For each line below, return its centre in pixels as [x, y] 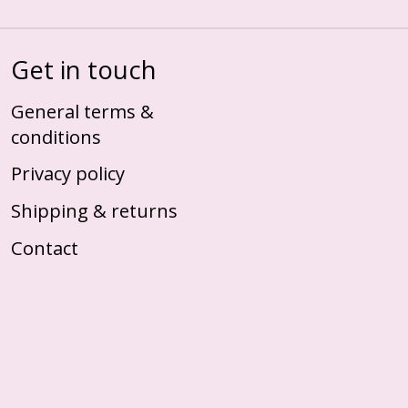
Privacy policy [67, 173]
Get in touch [83, 69]
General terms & [82, 111]
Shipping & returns [94, 210]
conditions [56, 136]
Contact [44, 247]
